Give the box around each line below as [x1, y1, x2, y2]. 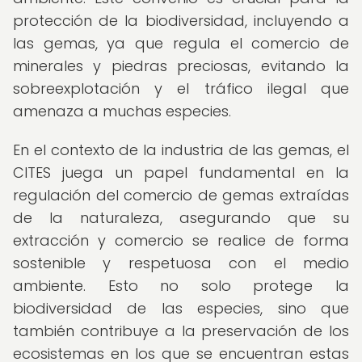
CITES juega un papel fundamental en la [13, 162, 349, 183]
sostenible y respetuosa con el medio [13, 253, 349, 273]
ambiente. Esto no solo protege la [13, 276, 349, 296]
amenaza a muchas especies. [13, 101, 231, 121]
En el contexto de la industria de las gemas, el [13, 140, 349, 160]
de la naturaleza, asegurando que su [13, 208, 349, 228]
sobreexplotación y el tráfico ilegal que [13, 78, 349, 99]
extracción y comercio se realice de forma [13, 230, 349, 250]
